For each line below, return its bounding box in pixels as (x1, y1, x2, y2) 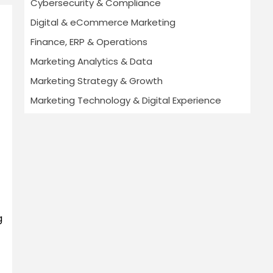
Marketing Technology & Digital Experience (30, 94, 221, 107)
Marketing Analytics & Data (30, 55, 152, 68)
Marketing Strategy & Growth (30, 74, 163, 87)
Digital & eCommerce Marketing (30, 16, 175, 29)
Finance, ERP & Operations (30, 35, 147, 48)
